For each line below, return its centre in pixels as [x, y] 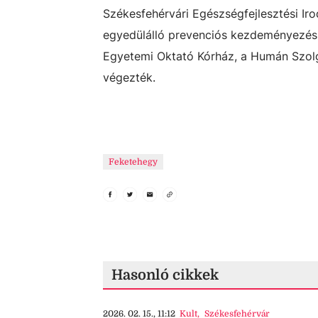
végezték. [129, 77]
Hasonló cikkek [165, 275]
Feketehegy [133, 162]
